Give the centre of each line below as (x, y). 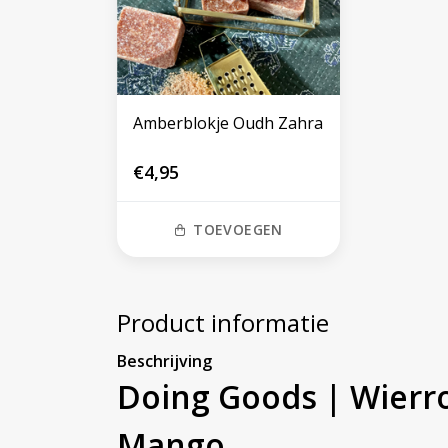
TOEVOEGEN (238, 230)
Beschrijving (164, 361)
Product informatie (223, 323)
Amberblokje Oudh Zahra (228, 123)
